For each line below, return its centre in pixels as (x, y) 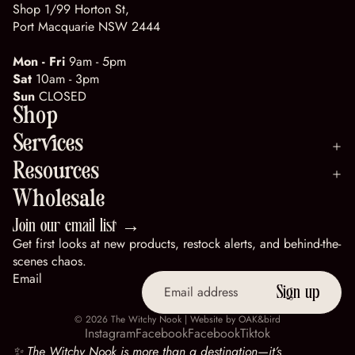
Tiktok (255, 333)
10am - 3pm (67, 78)
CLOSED (63, 96)
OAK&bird (260, 319)
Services (48, 147)
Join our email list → (76, 225)
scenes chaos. (50, 261)
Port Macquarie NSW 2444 (86, 26)
